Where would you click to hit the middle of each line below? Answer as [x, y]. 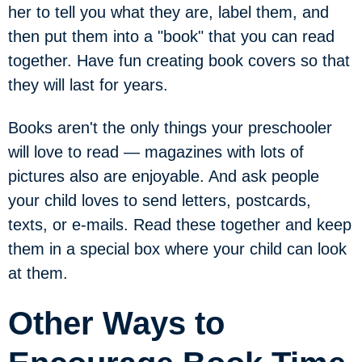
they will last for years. [88, 85]
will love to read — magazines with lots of [156, 152]
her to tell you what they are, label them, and [168, 12]
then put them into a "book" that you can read [171, 36]
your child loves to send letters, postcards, [160, 200]
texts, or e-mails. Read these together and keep [180, 224]
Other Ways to [116, 323]
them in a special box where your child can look [177, 248]
